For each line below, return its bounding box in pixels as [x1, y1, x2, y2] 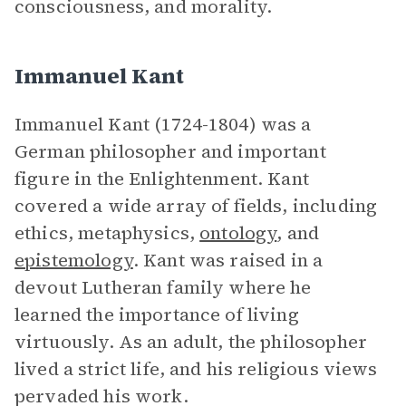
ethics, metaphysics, [14, 220, 200, 246]
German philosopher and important [14, 139, 326, 164]
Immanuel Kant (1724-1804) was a [14, 111, 312, 137]
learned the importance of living [14, 302, 299, 327]
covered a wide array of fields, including [14, 193, 378, 218]
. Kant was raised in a [132, 247, 324, 273]
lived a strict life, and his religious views [14, 356, 378, 382]
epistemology [14, 247, 133, 273]
